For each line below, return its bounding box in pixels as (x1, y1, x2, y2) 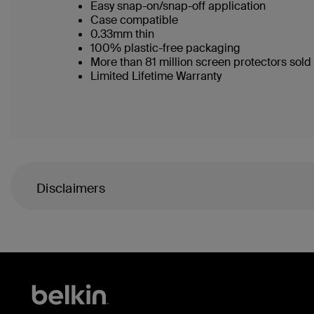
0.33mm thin (90, 27, 160, 41)
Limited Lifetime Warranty (90, 69, 224, 83)
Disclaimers (36, 180, 105, 197)
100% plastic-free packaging (90, 41, 245, 55)
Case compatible (90, 13, 182, 27)
